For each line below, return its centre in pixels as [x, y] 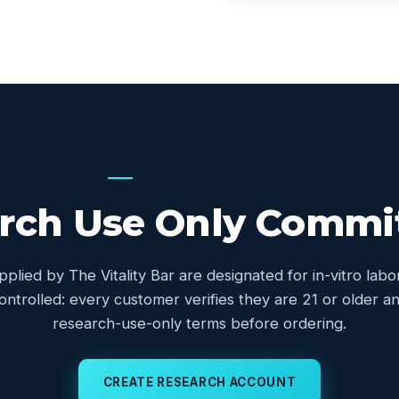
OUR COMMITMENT [217, 179]
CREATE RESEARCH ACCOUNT [199, 382]
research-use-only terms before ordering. [199, 323]
